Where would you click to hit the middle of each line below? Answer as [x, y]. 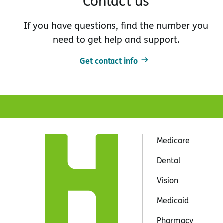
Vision [167, 180]
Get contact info [109, 60]
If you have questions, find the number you [116, 25]
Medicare [173, 140]
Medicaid [172, 200]
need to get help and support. [116, 39]
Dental [168, 160]
